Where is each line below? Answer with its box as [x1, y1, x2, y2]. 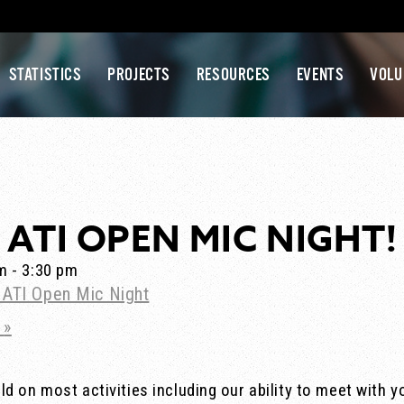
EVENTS [296, 65, 344, 87]
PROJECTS [107, 65, 170, 87]
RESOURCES [196, 65, 271, 87]
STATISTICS [8, 65, 82, 87]
